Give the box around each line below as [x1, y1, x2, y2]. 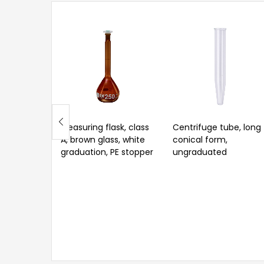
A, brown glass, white [61, 133, 145, 146]
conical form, [173, 133, 227, 146]
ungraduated [173, 146, 227, 158]
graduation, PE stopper [61, 146, 153, 158]
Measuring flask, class [61, 121, 149, 133]
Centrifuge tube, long [173, 121, 261, 133]
